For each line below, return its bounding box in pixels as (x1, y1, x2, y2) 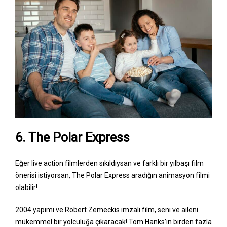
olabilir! (15, 183, 39, 192)
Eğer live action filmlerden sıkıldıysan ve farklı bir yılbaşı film (15, 159, 204, 167)
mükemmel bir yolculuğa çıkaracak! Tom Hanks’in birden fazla (15, 217, 212, 226)
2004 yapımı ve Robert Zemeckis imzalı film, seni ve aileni (15, 205, 198, 214)
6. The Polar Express (15, 130, 130, 145)
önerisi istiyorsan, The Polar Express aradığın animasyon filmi (15, 171, 210, 179)
